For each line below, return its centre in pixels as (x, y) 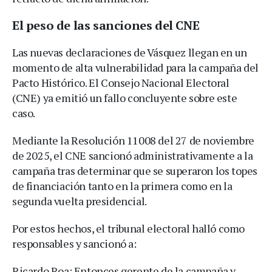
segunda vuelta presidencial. (80, 201)
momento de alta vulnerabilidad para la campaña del (136, 67)
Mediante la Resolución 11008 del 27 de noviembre (133, 140)
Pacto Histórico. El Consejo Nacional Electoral (121, 82)
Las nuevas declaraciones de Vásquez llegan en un (130, 52)
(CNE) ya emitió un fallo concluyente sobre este (125, 97)
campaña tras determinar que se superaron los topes (135, 170)
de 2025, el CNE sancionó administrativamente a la (133, 155)
